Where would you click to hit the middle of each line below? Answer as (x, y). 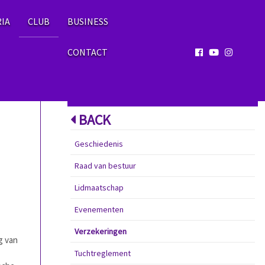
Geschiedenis (98, 144)
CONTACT (88, 52)
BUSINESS (88, 21)
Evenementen (99, 209)
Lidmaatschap (99, 188)
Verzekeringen (100, 231)
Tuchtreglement (102, 253)
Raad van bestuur (105, 166)
